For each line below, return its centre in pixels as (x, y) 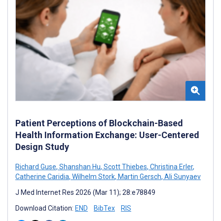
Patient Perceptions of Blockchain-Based (99, 123)
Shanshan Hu (79, 166)
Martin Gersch (139, 176)
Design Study (42, 147)
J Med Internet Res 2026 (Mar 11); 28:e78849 (85, 192)
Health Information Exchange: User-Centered (107, 135)
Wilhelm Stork (93, 176)
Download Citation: (45, 208)
